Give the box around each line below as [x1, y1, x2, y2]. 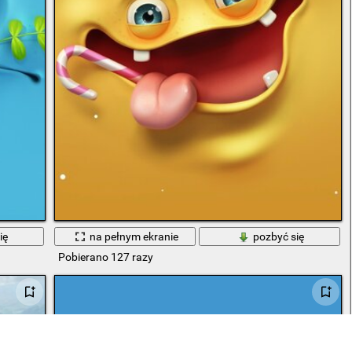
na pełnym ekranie [90, 230, 179, 244]
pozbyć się [253, 230, 305, 244]
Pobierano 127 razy [57, 251, 153, 264]
